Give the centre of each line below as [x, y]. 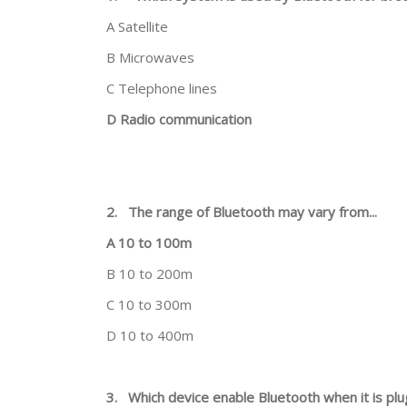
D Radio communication [179, 119]
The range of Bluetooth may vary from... [253, 212]
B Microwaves [150, 57]
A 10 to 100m [149, 243]
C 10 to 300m [149, 304]
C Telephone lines [162, 88]
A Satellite [137, 26]
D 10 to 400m [150, 335]
